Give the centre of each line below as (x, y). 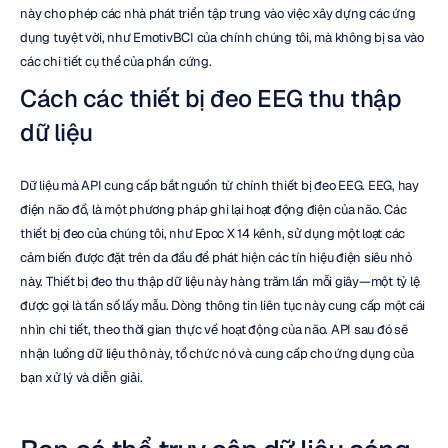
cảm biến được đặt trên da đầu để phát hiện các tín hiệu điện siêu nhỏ (216, 257)
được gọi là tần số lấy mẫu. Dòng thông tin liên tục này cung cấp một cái (222, 305)
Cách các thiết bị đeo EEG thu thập (210, 98)
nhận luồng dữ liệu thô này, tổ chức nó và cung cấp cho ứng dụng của (217, 353)
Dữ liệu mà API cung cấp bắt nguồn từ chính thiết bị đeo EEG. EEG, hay (219, 185)
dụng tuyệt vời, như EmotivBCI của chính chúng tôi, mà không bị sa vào (222, 37)
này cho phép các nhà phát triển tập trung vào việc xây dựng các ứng (218, 13)
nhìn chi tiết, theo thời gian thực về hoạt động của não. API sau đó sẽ (214, 329)
